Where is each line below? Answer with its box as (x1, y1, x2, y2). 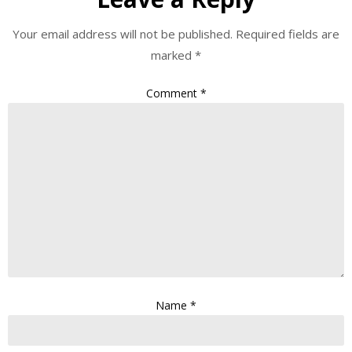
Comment (145, 86, 200, 101)
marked (151, 46, 195, 63)
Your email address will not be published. (13, 25, 233, 42)
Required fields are (236, 25, 339, 42)
